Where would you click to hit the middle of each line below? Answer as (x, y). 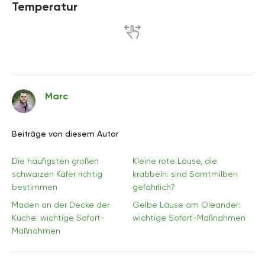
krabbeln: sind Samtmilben (185, 174)
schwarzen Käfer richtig (57, 174)
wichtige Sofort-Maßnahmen (189, 217)
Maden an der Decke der (61, 204)
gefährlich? (154, 187)
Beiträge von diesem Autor (65, 133)
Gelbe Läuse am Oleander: (186, 204)
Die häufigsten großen (55, 161)
